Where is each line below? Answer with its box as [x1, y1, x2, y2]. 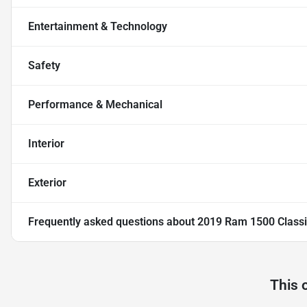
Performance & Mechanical [28, 98, 162, 112]
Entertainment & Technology [28, 20, 167, 34]
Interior [28, 137, 64, 151]
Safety [28, 59, 60, 73]
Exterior [28, 176, 66, 190]
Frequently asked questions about [28, 215, 197, 229]
